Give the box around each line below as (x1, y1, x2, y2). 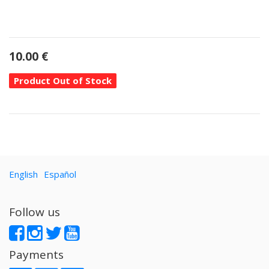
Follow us (9, 204, 60, 220)
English (9, 168, 38, 180)
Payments (9, 247, 64, 262)
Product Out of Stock (14, 74, 112, 86)
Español (44, 168, 76, 180)
